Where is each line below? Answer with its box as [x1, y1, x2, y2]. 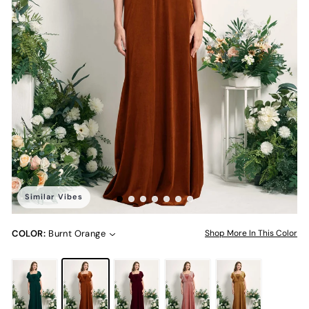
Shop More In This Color [205, 227, 297, 239]
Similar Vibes [25, 191, 83, 201]
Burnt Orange [48, 227, 106, 239]
